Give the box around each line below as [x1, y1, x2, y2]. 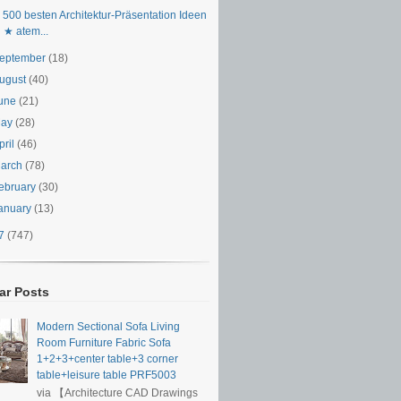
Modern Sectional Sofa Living [36, 320, 180, 333]
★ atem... [3, 25, 48, 38]
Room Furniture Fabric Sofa [36, 336, 171, 349]
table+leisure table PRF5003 [36, 368, 176, 381]
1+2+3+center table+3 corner [36, 352, 178, 365]
